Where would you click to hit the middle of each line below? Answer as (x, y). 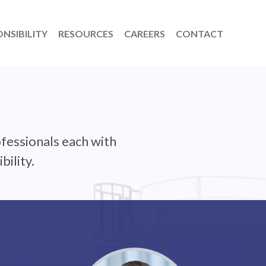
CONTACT (199, 33)
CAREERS (144, 33)
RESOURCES (85, 33)
